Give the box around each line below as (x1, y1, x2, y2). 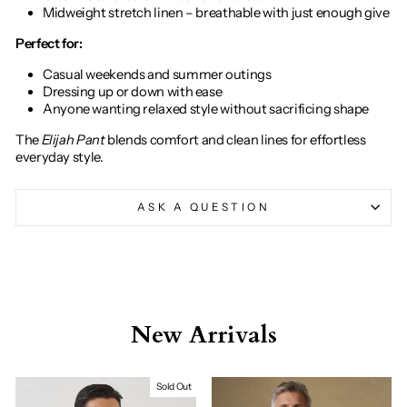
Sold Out (156, 380, 192, 392)
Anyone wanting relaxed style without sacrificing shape (43, 100, 370, 117)
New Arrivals (130, 318, 277, 352)
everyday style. (15, 148, 104, 165)
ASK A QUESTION (136, 200, 271, 213)
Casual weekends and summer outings (43, 65, 272, 83)
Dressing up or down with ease (43, 83, 223, 100)
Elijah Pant (41, 131, 105, 148)
